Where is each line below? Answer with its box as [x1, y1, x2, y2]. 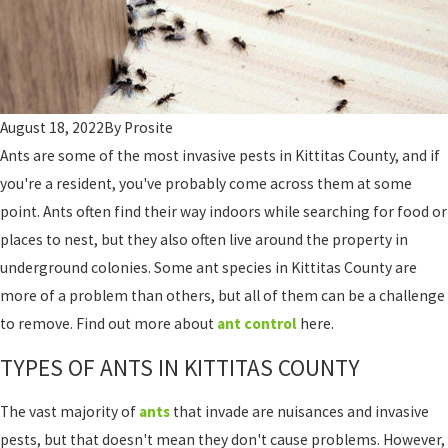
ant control [217, 313, 297, 333]
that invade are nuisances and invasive [173, 401, 429, 421]
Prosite [124, 117, 173, 137]
